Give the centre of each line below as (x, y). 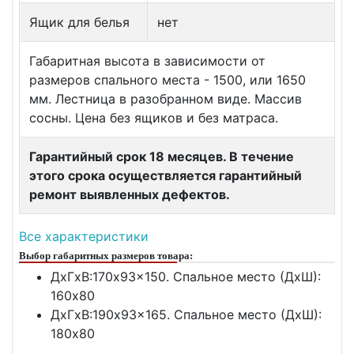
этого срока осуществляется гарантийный (166, 176)
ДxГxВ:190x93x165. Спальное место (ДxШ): (186, 315)
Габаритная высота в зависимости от (147, 61)
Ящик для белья (79, 23)
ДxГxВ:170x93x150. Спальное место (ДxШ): (186, 277)
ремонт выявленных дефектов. (130, 195)
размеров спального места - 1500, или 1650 (168, 80)
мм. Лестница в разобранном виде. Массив (166, 99)
